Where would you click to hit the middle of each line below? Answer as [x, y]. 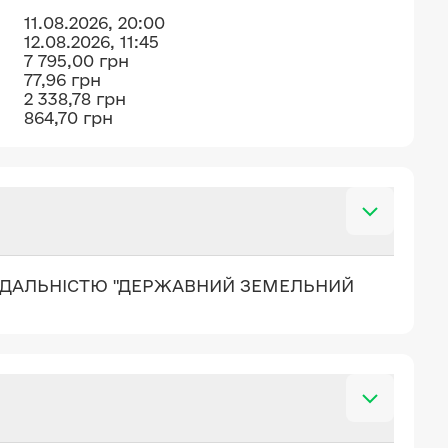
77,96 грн [62, 79]
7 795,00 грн [76, 60]
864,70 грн [68, 117]
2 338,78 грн [75, 98]
